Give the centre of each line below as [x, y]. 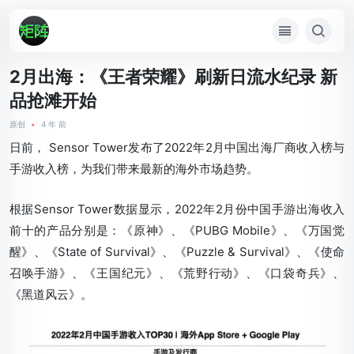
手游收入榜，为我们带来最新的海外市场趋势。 [134, 169]
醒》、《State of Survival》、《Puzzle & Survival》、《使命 [177, 252]
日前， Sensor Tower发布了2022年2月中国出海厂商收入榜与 [177, 147]
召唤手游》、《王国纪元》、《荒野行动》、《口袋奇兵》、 [177, 273]
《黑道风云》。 [51, 294]
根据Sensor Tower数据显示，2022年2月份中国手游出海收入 [177, 209]
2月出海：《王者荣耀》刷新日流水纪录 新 [173, 77]
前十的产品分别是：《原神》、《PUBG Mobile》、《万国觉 [177, 230]
